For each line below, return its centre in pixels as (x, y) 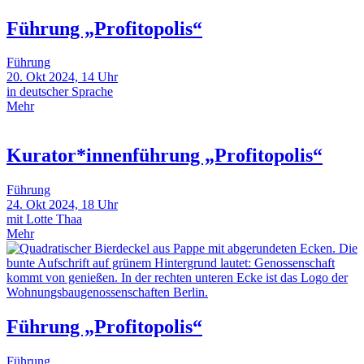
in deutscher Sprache (60, 92)
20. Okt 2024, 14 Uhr (62, 77)
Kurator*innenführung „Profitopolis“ (165, 156)
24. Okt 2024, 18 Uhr (62, 205)
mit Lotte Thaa (44, 219)
